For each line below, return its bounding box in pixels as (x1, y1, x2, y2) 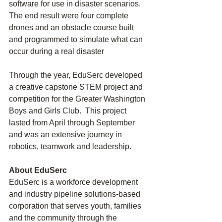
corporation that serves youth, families (9, 202, 143, 211)
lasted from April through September (9, 118, 137, 127)
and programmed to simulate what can (9, 35, 145, 44)
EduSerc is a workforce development (9, 178, 140, 187)
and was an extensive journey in (9, 130, 124, 139)
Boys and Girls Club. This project (9, 107, 128, 115)
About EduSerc (9, 166, 67, 175)
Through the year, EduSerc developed (9, 71, 144, 80)
